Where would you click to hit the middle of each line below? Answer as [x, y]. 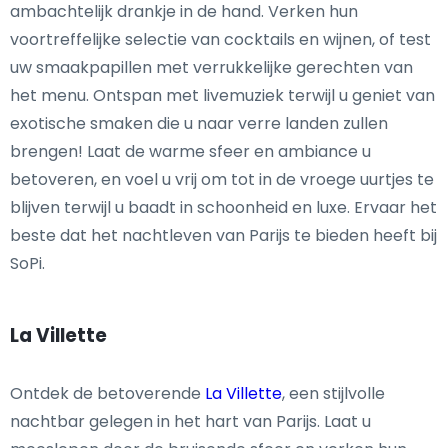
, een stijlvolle [333, 393]
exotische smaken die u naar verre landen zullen [199, 123]
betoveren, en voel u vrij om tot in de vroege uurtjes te [222, 179]
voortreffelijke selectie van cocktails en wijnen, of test [220, 39]
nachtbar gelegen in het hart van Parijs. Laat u [190, 421]
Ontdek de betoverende [107, 393]
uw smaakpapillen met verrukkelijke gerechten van [211, 67]
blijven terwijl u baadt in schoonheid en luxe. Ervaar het [223, 207]
